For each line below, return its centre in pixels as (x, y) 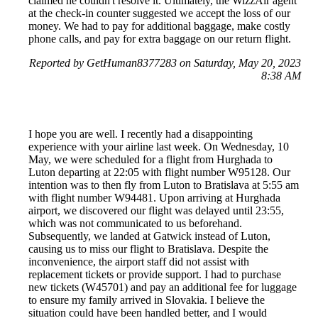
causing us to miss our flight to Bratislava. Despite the (148, 249)
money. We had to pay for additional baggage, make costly (159, 26)
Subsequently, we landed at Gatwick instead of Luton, (149, 236)
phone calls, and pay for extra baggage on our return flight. (160, 39)
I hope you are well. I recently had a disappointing (141, 134)
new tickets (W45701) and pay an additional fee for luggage (163, 287)
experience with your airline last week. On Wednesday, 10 (159, 147)
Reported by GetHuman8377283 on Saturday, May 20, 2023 (165, 63)
